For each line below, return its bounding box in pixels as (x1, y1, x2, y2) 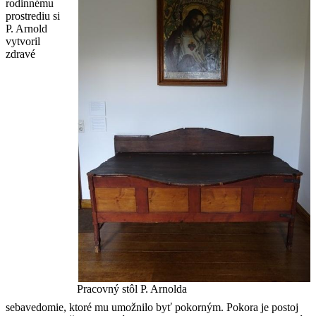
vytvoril (6, 35, 40, 47)
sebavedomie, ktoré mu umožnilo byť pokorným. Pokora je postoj (6, 300, 298, 313)
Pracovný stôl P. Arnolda (77, 282, 187, 295)
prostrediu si (6, 9, 60, 22)
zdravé (6, 47, 35, 60)
